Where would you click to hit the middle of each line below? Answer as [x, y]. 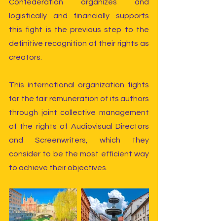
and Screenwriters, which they [79, 140]
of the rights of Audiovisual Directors [79, 126]
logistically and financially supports [79, 16]
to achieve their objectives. [58, 167]
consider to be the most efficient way [79, 154]
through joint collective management [79, 112]
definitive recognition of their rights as [79, 43]
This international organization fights [79, 85]
